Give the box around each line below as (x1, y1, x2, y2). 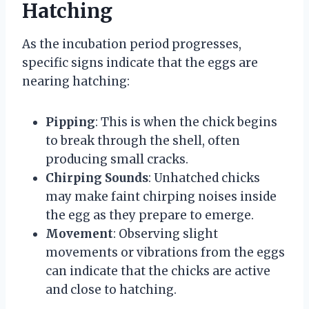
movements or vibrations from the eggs (46, 245, 285, 261)
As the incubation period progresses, (22, 37, 241, 52)
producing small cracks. (46, 152, 188, 168)
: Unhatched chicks (148, 170, 260, 186)
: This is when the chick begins (95, 114, 277, 130)
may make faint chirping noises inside (46, 189, 277, 205)
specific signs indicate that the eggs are (22, 55, 258, 71)
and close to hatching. (46, 282, 177, 298)
